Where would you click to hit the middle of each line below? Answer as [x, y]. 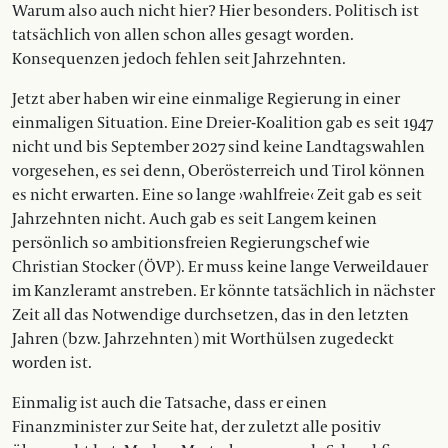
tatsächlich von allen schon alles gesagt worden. [183, 35]
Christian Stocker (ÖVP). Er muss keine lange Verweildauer [220, 267]
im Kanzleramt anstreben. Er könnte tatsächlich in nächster [223, 291]
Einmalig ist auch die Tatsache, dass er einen [169, 403]
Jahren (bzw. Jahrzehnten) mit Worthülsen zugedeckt [203, 339]
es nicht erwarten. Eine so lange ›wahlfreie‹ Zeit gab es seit [217, 195]
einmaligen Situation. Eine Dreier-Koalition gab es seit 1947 [222, 123]
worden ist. [52, 363]
